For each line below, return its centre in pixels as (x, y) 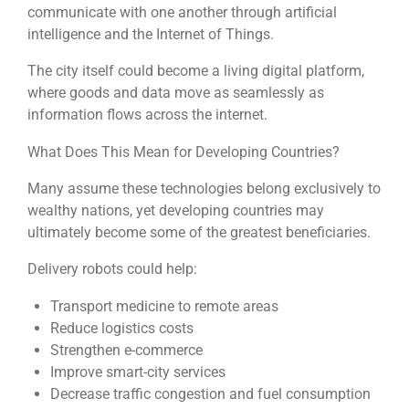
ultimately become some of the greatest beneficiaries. (199, 233)
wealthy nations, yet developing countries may (176, 211)
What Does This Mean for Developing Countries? (184, 152)
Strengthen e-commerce (126, 350)
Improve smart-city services (137, 372)
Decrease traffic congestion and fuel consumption (210, 393)
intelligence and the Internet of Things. (151, 35)
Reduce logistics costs (121, 328)
